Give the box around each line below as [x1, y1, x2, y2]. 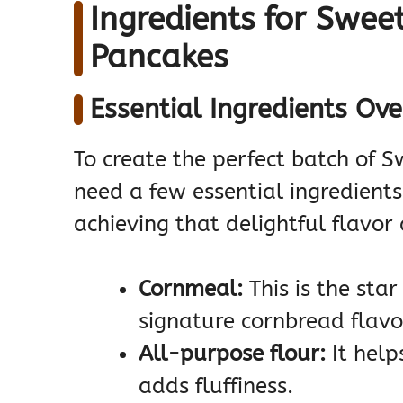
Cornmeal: [139, 276, 243, 302]
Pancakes [90, 39, 228, 76]
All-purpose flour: [139, 341, 326, 367]
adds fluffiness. [139, 373, 293, 399]
